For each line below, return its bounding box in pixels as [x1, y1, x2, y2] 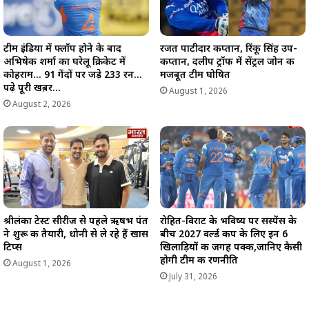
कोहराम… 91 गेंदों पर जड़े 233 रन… [3, 68, 142, 82]
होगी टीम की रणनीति [160, 254, 238, 268]
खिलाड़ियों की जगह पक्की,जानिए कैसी [160, 241, 302, 255]
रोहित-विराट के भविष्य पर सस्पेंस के [160, 215, 297, 228]
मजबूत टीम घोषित [160, 68, 230, 82]
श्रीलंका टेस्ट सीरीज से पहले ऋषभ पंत [3, 215, 148, 228]
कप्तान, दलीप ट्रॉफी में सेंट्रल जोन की [160, 55, 295, 69]
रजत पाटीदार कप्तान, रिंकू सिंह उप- [160, 42, 297, 56]
